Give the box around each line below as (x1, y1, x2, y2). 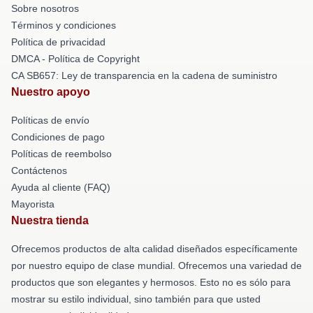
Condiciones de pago (11, 131, 105, 143)
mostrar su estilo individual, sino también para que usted (11, 293, 261, 305)
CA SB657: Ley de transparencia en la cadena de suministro (11, 69, 277, 81)
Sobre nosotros (11, 2, 79, 14)
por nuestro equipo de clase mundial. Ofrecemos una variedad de (11, 259, 302, 271)
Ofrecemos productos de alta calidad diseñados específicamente (11, 242, 298, 254)
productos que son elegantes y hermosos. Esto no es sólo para (11, 276, 291, 288)
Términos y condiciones (11, 19, 116, 31)
